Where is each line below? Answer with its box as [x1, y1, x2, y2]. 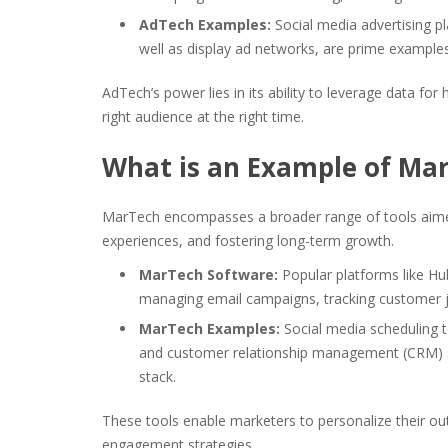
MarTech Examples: [139, 319, 280, 338]
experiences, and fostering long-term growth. [102, 231, 394, 250]
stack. [139, 367, 176, 386]
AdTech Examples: [139, 15, 271, 34]
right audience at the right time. [102, 107, 304, 126]
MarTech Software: [139, 265, 278, 284]
